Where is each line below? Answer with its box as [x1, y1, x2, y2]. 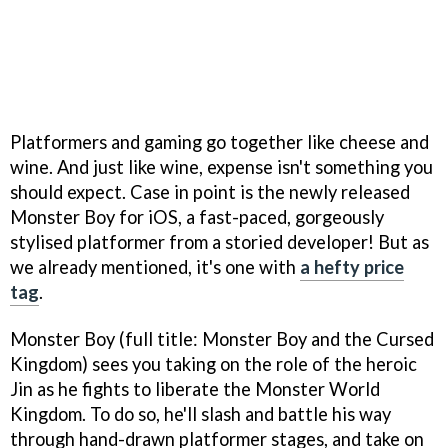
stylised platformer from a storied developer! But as [10, 231, 429, 254]
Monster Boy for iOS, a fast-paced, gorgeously [10, 206, 384, 229]
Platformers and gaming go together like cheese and [10, 131, 429, 154]
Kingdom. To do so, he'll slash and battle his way [10, 403, 391, 426]
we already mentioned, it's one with [10, 256, 300, 279]
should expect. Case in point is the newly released [10, 181, 410, 204]
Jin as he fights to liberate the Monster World [10, 378, 380, 401]
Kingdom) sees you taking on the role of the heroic [10, 353, 417, 376]
